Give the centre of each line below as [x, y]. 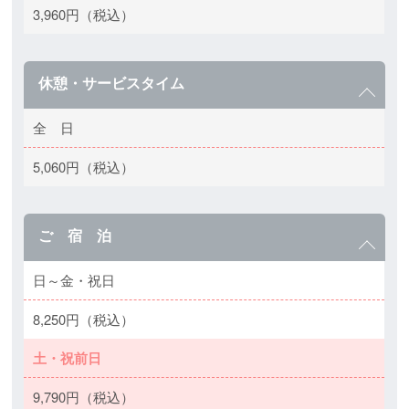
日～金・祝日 [74, 280]
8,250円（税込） [84, 319]
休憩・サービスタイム [112, 83]
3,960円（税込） [84, 14]
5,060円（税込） [84, 167]
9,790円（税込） [84, 397]
